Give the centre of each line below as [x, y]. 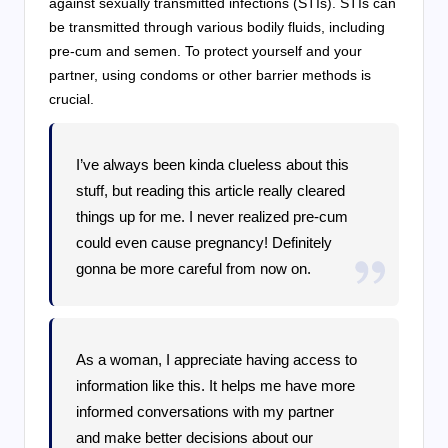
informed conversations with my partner [205, 412]
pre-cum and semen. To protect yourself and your [205, 51]
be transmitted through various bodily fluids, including [217, 27]
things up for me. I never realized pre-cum [212, 217]
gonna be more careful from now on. [194, 269]
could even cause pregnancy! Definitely [204, 243]
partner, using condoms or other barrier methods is [210, 75]
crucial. [71, 99]
